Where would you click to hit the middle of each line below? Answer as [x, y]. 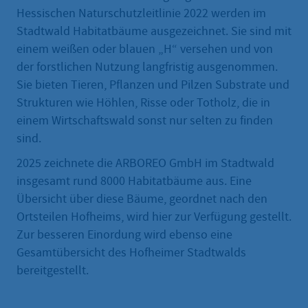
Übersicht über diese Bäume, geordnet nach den [142, 199]
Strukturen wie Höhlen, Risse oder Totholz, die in [143, 103]
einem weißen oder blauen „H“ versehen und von [145, 49]
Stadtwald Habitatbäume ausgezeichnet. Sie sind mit [154, 32]
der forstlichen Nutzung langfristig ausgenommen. [147, 67]
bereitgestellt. [53, 271]
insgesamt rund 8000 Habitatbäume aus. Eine [134, 181]
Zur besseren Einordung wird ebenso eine [124, 235]
